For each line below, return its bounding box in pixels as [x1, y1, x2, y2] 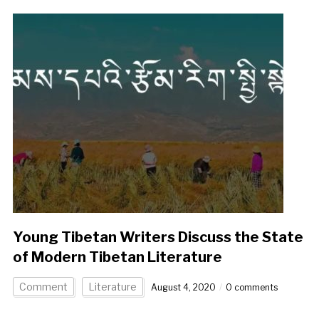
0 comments [225, 282, 278, 293]
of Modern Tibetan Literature [12, 249, 222, 266]
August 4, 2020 [150, 282, 216, 293]
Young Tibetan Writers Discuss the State [12, 229, 303, 246]
